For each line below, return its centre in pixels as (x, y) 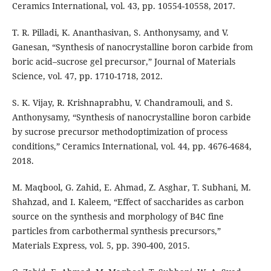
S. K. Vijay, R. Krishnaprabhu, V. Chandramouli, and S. (122, 103)
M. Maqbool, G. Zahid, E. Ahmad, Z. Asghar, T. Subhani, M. (131, 188)
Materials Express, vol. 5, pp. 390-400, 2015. (101, 246)
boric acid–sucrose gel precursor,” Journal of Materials (123, 62)
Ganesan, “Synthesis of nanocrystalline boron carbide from (132, 47)
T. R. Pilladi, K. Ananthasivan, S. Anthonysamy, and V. (120, 33)
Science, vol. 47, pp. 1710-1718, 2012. (87, 76)
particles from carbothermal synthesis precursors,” (116, 231)
